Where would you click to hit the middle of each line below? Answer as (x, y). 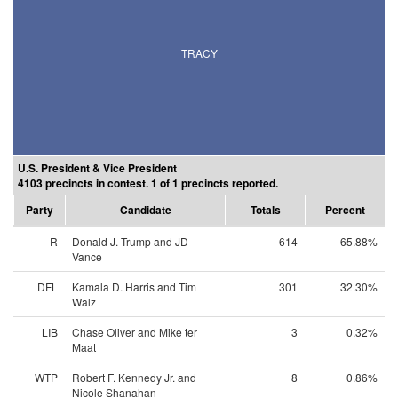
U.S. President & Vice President (97, 168)
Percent (345, 210)
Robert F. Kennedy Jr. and (134, 377)
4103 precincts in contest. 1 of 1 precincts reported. (148, 183)
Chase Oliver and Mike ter (135, 332)
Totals (265, 210)
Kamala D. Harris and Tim (134, 287)
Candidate (145, 210)
